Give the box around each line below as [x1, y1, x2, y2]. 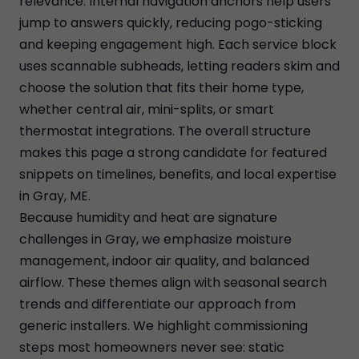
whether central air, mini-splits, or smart [19, 100, 274, 119]
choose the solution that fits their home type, [19, 79, 304, 97]
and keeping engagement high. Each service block [19, 35, 337, 54]
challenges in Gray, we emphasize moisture [19, 230, 292, 248]
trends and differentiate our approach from [19, 295, 296, 313]
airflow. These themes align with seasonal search [19, 273, 327, 292]
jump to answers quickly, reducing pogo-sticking [19, 14, 322, 32]
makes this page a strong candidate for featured [19, 143, 327, 162]
